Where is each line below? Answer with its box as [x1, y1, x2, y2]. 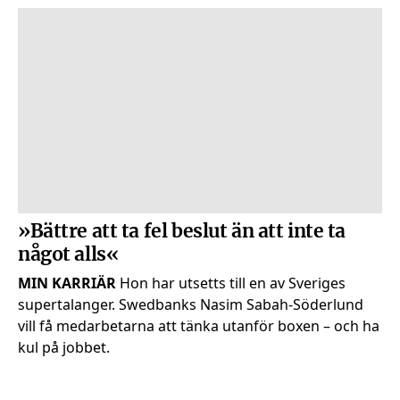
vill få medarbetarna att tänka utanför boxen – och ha [18, 316, 379, 337]
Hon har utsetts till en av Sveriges [116, 273, 346, 294]
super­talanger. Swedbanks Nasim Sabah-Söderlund [18, 295, 363, 315]
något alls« [18, 240, 119, 266]
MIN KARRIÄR [18, 273, 116, 294]
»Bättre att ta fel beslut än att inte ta [18, 217, 346, 243]
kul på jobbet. [18, 337, 110, 358]
